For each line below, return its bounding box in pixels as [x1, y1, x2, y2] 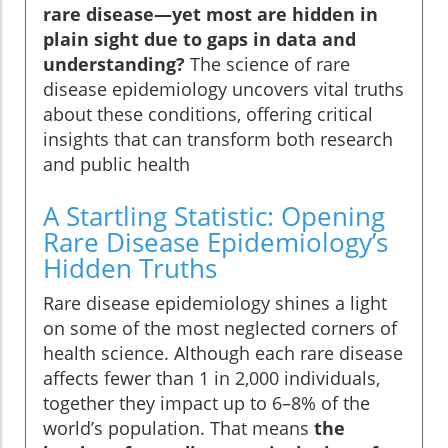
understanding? [43, 51, 185, 76]
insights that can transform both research [43, 126, 393, 151]
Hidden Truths [43, 249, 217, 286]
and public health [43, 151, 190, 176]
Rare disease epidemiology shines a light [43, 290, 387, 315]
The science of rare [185, 51, 350, 76]
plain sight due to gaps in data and [43, 26, 356, 51]
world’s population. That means [43, 415, 314, 440]
